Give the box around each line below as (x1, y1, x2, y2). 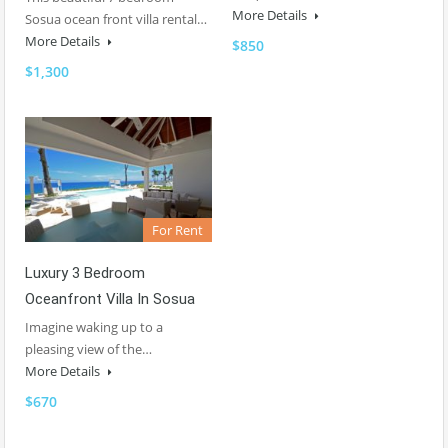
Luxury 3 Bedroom (25, 263, 145, 282)
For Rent (152, 220, 203, 239)
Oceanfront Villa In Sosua (25, 289, 195, 308)
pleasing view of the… (25, 339, 152, 358)
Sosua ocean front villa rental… (25, 9, 207, 28)
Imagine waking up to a (25, 317, 163, 336)
